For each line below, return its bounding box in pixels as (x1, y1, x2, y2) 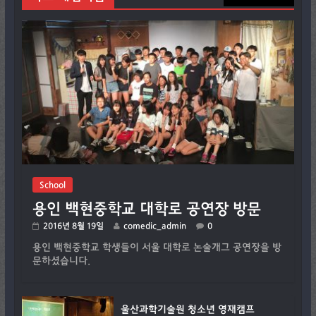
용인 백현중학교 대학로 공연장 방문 (32, 200, 261, 217)
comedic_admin (123, 221, 186, 230)
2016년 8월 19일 (42, 221, 104, 230)
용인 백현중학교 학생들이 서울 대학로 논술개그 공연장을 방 (32, 242, 281, 253)
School (39, 180, 66, 189)
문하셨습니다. (32, 255, 90, 266)
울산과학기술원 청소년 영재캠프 (120, 304, 255, 315)
